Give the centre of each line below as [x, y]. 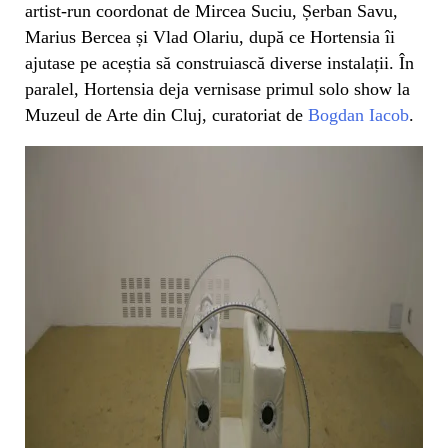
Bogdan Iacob [358, 114]
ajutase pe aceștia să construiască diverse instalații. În [219, 62]
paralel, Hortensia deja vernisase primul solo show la [217, 88]
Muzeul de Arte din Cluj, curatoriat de [166, 114]
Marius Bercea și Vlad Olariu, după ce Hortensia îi [210, 36]
